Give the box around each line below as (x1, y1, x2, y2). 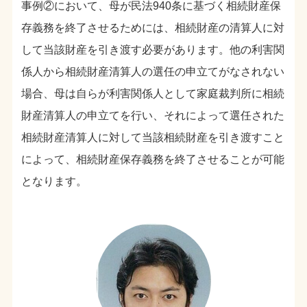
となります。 (21, 175, 88, 187)
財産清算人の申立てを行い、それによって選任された (21, 109, 285, 121)
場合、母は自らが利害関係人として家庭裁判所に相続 (21, 87, 285, 99)
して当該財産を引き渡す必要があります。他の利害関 (21, 43, 285, 56)
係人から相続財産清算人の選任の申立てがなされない (21, 65, 285, 77)
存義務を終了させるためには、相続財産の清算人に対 (21, 21, 285, 34)
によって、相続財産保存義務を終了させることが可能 (21, 153, 285, 165)
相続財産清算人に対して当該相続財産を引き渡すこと (21, 131, 285, 143)
